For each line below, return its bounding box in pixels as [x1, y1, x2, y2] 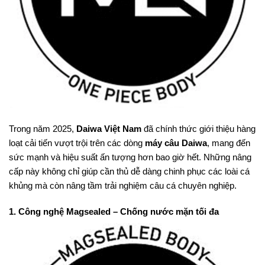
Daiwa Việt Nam [76, 123, 141, 134]
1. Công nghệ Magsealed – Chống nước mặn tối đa [9, 206, 219, 216]
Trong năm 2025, [9, 123, 76, 134]
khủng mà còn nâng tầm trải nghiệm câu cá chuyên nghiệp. [9, 180, 237, 190]
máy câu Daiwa [145, 137, 207, 148]
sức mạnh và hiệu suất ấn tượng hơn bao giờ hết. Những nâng [9, 151, 251, 162]
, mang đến [207, 137, 250, 148]
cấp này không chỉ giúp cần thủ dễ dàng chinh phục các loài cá [9, 166, 250, 176]
